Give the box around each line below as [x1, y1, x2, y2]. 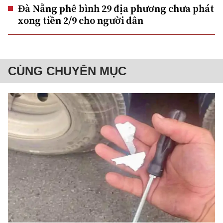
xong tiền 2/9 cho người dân [18, 13, 143, 27]
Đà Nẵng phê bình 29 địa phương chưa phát [18, 1, 214, 15]
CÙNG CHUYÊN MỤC [8, 64, 126, 78]
